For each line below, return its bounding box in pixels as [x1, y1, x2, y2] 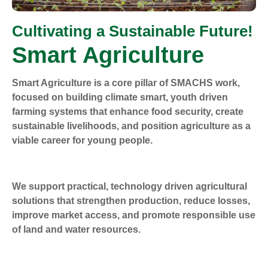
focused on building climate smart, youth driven [12, 92, 228, 103]
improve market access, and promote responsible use [12, 209, 255, 220]
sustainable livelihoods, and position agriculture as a [12, 121, 251, 132]
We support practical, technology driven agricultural [12, 181, 247, 191]
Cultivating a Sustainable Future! [12, 22, 253, 41]
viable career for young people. [12, 135, 153, 146]
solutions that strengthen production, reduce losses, [12, 195, 250, 206]
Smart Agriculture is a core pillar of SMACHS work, [12, 78, 240, 89]
